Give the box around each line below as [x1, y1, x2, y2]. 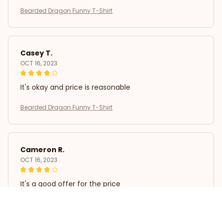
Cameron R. [20, 145, 64, 155]
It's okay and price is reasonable [20, 82, 130, 93]
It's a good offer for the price [20, 179, 120, 189]
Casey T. [20, 48, 53, 58]
